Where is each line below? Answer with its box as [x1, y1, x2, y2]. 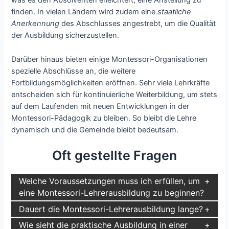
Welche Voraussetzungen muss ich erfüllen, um [19, 176, 200, 187]
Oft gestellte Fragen [52, 148, 177, 164]
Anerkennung [11, 19, 62, 29]
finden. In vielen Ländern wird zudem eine [11, 7, 158, 17]
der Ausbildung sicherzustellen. [11, 31, 120, 40]
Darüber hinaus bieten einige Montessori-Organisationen [11, 54, 208, 64]
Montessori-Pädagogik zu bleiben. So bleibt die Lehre [11, 113, 197, 123]
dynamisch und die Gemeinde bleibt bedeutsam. [11, 125, 179, 134]
